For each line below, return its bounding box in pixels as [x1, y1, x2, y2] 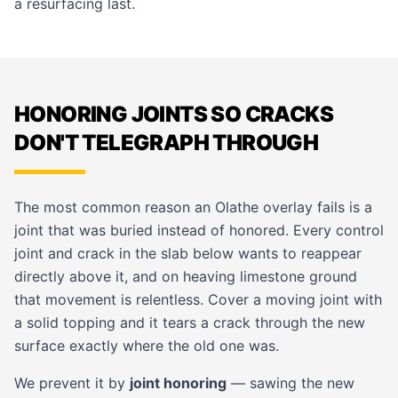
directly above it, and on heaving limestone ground [14, 267, 357, 285]
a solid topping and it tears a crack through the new [14, 314, 365, 331]
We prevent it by [14, 374, 130, 392]
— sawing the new [227, 374, 354, 392]
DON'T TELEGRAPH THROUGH [14, 130, 319, 155]
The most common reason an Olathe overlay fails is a [14, 198, 372, 216]
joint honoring [130, 374, 227, 392]
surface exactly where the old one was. [14, 337, 279, 354]
